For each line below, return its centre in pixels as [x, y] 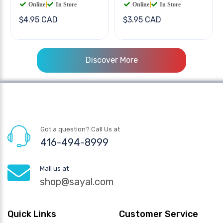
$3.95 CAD [142, 19]
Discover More [111, 60]
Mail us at [54, 168]
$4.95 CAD [38, 19]
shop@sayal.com [77, 181]
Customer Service [159, 214]
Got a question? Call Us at [80, 129]
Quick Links [32, 214]
